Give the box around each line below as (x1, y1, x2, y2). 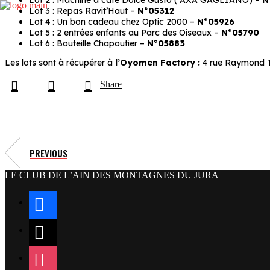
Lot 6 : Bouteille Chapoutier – (29, 38, 147, 49)
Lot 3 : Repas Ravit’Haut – (29, 5, 137, 17)
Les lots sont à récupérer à (5, 57, 113, 69)
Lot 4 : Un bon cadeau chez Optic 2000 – (29, 16, 197, 28)
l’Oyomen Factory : (113, 57, 200, 69)
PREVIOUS (30, 146, 67, 160)
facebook (28, 189, 67, 200)
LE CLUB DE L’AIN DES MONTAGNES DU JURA (5, 170, 219, 181)
